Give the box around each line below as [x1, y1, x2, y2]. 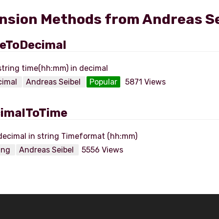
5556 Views [82, 145, 123, 154]
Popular [89, 77, 117, 87]
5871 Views [125, 77, 166, 87]
